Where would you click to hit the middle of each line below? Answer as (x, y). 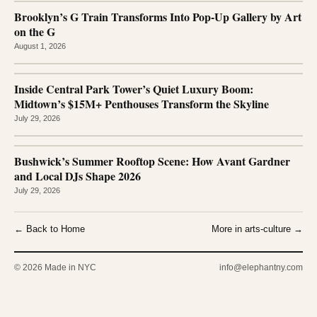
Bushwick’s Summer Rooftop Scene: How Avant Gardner (152, 161)
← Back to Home (50, 229)
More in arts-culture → (257, 229)
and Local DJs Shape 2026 (77, 175)
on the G (35, 31)
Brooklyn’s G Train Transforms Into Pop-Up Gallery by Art (158, 16)
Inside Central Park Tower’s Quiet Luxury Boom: (134, 88)
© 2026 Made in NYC (55, 267)
